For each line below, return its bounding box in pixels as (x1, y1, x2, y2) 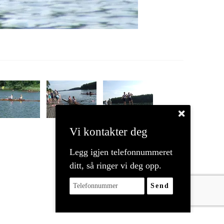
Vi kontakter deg (69, 125, 147, 138)
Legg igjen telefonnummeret (69, 147, 172, 157)
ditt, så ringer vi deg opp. (69, 160, 161, 170)
